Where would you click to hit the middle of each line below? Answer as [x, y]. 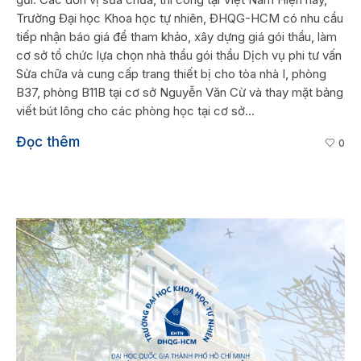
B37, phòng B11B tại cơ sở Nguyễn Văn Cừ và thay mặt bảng [180, 92]
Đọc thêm [48, 141]
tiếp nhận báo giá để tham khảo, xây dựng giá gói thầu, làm [176, 36]
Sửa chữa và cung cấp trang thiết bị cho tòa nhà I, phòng [171, 73]
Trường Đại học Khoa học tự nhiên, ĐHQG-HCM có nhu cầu [180, 18]
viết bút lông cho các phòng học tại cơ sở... [135, 110]
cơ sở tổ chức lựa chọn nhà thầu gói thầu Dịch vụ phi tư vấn [179, 55]
